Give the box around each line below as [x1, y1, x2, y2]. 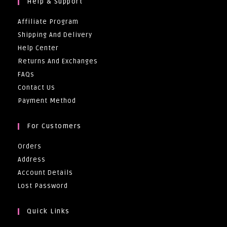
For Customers [27, 122, 82, 130]
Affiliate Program [18, 17, 79, 26]
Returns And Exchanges [18, 57, 98, 65]
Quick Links [27, 207, 70, 215]
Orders [18, 142, 42, 150]
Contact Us [18, 83, 55, 92]
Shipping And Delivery [18, 30, 92, 39]
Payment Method [18, 96, 76, 105]
